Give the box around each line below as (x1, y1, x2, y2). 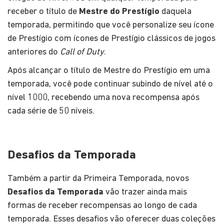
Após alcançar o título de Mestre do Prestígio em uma (7, 65, 210, 75)
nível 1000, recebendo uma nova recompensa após (7, 92, 199, 102)
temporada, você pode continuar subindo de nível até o (7, 79, 213, 89)
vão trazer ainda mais (103, 187, 187, 197)
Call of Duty (60, 47, 104, 57)
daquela (159, 6, 191, 16)
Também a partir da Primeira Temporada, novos (7, 173, 189, 183)
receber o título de (7, 6, 79, 16)
